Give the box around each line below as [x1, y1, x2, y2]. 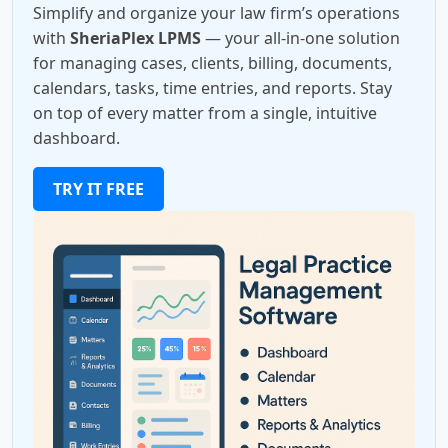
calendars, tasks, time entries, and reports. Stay [33, 77, 392, 99]
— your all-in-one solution [201, 27, 400, 49]
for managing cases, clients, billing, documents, [33, 52, 392, 74]
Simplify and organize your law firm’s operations [33, 2, 400, 24]
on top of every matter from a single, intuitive [33, 102, 377, 124]
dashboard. [33, 127, 120, 149]
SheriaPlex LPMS [70, 27, 201, 49]
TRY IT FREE [53, 178, 144, 200]
